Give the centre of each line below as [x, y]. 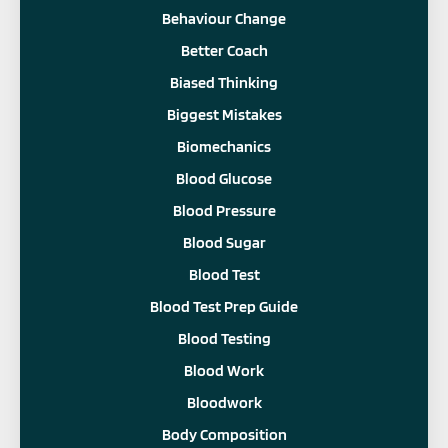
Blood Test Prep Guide [224, 306]
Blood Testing [224, 338]
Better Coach [224, 50]
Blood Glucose [224, 178]
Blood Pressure [224, 210]
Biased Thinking [224, 82]
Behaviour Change [224, 18]
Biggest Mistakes [224, 114]
